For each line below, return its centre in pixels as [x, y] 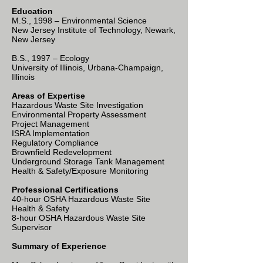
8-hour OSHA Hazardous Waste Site [79, 218]
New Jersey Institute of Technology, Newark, [94, 30]
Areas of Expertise [48, 96]
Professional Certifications [66, 190]
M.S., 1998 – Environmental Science [79, 21]
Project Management [50, 124]
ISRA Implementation [51, 133]
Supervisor [32, 227]
